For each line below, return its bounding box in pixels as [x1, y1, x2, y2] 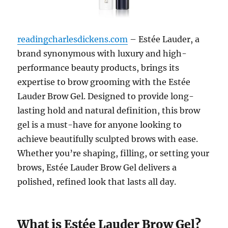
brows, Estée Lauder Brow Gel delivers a [17, 162, 177, 173]
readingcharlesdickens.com [17, 34, 128, 45]
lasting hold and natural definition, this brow [17, 105, 201, 116]
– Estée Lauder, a [128, 34, 200, 45]
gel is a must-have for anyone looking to [17, 120, 182, 130]
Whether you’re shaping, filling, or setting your [17, 148, 210, 159]
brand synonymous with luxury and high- [17, 48, 187, 59]
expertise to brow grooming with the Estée [17, 77, 191, 88]
